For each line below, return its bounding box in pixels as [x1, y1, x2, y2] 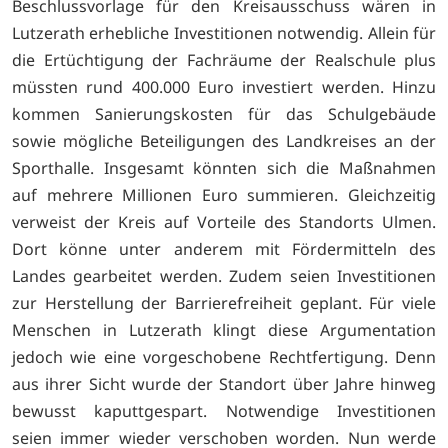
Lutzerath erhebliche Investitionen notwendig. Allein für [12, 22, 436, 45]
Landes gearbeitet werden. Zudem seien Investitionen [12, 265, 436, 288]
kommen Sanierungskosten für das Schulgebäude [12, 103, 436, 126]
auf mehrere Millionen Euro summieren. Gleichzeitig [12, 184, 436, 207]
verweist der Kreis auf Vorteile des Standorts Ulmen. [12, 211, 436, 234]
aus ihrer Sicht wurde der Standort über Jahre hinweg [12, 373, 436, 396]
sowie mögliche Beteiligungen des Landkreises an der [12, 130, 436, 153]
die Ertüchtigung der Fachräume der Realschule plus [12, 49, 436, 72]
